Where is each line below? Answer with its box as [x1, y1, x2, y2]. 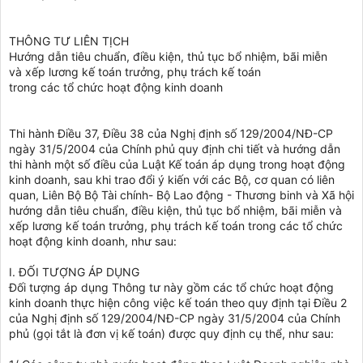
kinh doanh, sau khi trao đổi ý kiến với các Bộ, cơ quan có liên [9, 172, 335, 186]
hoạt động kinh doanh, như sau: [9, 233, 177, 248]
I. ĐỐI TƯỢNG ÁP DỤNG [9, 264, 139, 279]
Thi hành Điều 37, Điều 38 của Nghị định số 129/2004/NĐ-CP [9, 126, 333, 140]
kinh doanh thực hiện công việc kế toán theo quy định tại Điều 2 [9, 295, 347, 310]
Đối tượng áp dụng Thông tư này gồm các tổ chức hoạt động [9, 280, 334, 294]
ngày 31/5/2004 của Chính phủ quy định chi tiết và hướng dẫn [9, 141, 340, 156]
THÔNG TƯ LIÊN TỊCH [9, 33, 129, 48]
